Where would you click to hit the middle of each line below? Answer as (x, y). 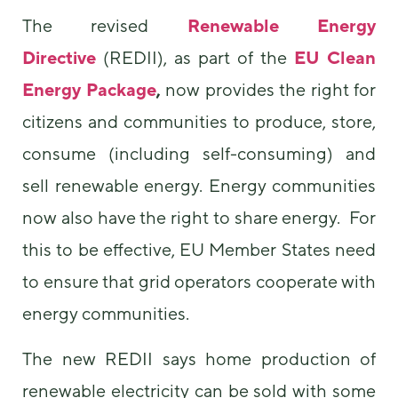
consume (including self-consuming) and (199, 154)
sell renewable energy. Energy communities (199, 186)
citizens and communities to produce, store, (199, 122)
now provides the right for (268, 90)
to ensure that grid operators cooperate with (199, 282)
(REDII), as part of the (195, 58)
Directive (59, 58)
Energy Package (89, 90)
